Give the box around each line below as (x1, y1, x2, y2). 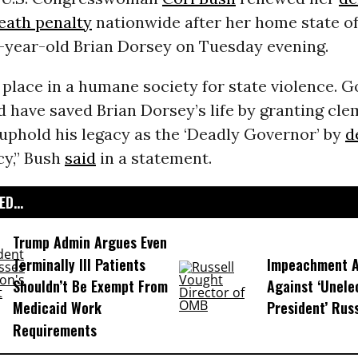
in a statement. (95, 148, 212, 169)
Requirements (12, 319, 97, 340)
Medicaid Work (12, 297, 101, 319)
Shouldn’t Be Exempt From (12, 276, 168, 297)
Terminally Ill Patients (12, 253, 145, 275)
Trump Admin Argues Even (12, 232, 167, 253)
